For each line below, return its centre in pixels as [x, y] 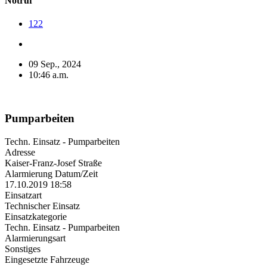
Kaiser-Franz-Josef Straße [53, 163]
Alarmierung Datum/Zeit [51, 173]
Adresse [20, 152]
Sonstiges [23, 249]
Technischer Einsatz [42, 206]
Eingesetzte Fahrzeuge [47, 259]
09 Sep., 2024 [55, 64]
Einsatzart [23, 195]
